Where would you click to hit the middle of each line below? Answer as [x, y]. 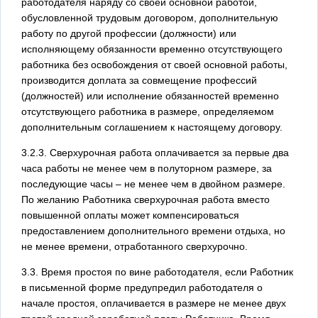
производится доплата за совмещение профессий [139, 80]
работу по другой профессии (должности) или [129, 33]
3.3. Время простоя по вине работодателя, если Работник [157, 272]
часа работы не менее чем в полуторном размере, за [147, 168]
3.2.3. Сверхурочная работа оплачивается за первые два [155, 152]
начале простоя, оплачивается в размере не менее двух [154, 303]
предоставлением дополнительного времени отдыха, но [153, 230]
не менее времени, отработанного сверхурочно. [135, 246]
